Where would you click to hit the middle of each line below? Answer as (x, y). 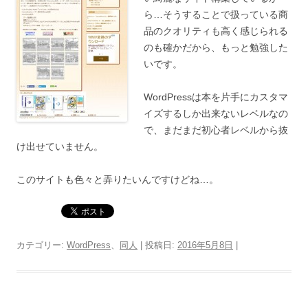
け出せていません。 (60, 146)
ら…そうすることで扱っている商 (216, 14)
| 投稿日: (157, 245)
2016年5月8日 (205, 245)
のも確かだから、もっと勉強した (216, 47)
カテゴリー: (42, 245)
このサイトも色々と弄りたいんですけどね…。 (118, 179)
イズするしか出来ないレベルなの (216, 113)
